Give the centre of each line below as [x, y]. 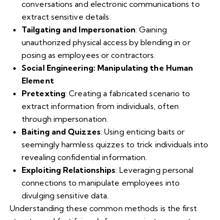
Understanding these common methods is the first [103, 208]
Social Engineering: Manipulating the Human [108, 68]
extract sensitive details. [66, 16]
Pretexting [43, 93]
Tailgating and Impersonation [79, 29]
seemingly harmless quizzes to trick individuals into [115, 144]
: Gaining [151, 29]
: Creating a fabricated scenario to [128, 93]
